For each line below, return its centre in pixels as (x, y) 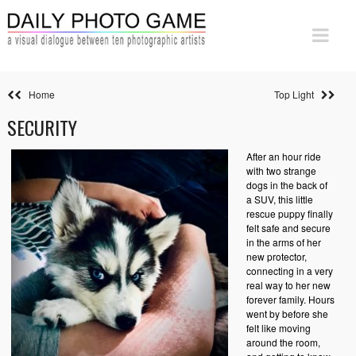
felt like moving (278, 328)
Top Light (297, 94)
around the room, (283, 342)
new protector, (276, 256)
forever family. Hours (290, 299)
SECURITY (42, 127)
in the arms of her (283, 242)
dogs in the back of (286, 185)
